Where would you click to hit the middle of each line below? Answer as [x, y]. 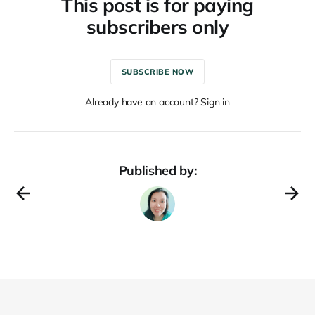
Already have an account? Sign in [157, 102]
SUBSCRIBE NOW [157, 71]
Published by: [157, 171]
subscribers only [157, 27]
